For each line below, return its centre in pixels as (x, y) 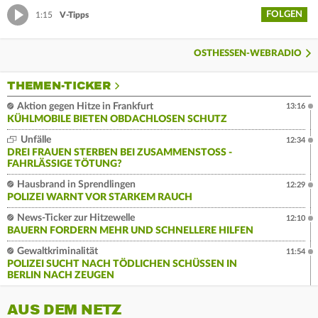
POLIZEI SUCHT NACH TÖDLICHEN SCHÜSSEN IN (122, 264)
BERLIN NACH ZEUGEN (61, 276)
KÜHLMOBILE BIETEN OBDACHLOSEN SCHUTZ (117, 120)
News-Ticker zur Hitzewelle (75, 218)
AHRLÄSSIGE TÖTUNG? (62, 164)
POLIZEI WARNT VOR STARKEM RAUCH (100, 198)
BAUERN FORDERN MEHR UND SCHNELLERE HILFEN (130, 231)
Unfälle (35, 140)
